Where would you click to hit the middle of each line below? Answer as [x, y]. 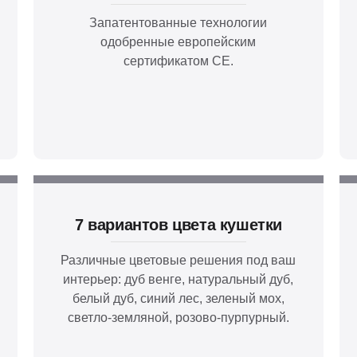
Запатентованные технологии [178, 22]
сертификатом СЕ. [178, 61]
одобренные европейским [178, 41]
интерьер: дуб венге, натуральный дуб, [178, 279]
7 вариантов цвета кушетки [178, 225]
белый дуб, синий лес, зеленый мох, [178, 298]
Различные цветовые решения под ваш [178, 260]
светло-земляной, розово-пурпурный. [178, 317]
